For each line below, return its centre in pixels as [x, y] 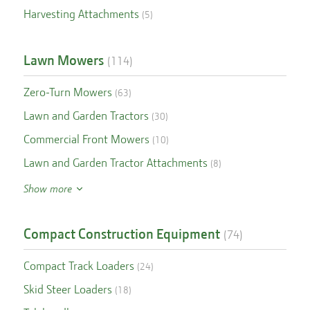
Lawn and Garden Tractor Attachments [115, 163]
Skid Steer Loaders [67, 289]
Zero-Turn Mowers [67, 92]
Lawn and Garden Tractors [86, 116]
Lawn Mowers [63, 60]
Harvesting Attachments [81, 14]
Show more [49, 189]
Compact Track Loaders [79, 266]
